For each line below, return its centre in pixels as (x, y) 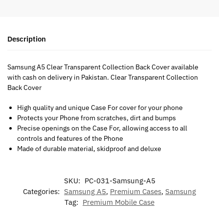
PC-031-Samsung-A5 (120, 180)
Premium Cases (136, 191)
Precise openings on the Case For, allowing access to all (102, 128)
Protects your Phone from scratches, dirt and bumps (97, 118)
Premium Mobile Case (119, 202)
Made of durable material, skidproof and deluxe (89, 148)
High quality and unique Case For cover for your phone (100, 107)
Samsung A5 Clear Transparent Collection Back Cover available (103, 67)
